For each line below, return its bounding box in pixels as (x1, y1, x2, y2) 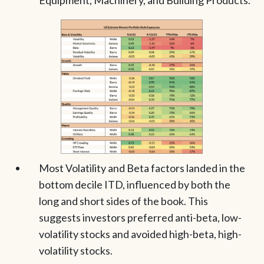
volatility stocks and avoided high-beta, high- (38, 227, 242, 241)
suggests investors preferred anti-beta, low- (38, 211, 242, 225)
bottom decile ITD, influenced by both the (38, 178, 230, 192)
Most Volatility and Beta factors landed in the (38, 161, 245, 175)
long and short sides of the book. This (38, 194, 208, 208)
